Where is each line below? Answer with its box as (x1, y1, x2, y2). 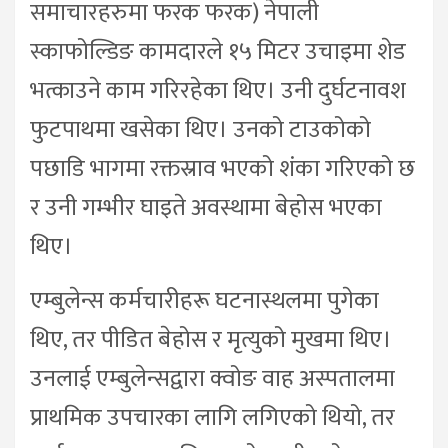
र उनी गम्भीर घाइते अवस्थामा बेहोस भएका (30, 188, 382, 229)
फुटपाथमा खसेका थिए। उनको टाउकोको (30, 110, 371, 151)
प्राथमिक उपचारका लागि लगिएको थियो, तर (30, 398, 395, 439)
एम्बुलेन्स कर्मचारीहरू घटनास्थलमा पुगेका (30, 281, 379, 322)
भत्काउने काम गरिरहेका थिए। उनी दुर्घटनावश (30, 71, 406, 112)
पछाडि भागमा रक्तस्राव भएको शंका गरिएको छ (30, 149, 415, 190)
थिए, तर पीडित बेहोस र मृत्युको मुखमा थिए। (30, 320, 392, 361)
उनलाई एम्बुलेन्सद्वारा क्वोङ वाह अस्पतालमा (30, 359, 395, 400)
